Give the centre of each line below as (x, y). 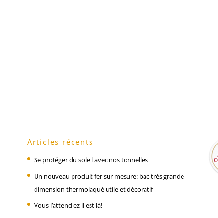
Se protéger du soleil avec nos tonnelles (91, 160)
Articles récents (60, 142)
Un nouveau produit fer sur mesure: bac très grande (109, 176)
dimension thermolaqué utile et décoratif (93, 189)
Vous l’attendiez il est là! (68, 206)
